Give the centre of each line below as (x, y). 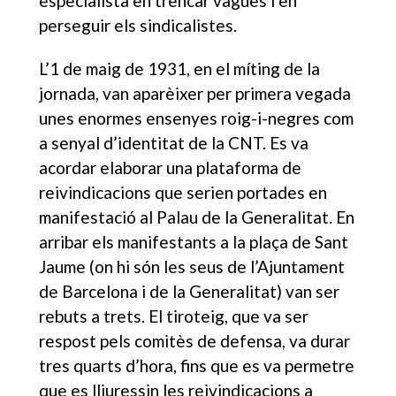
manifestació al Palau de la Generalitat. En (197, 217)
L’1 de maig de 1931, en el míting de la (180, 68)
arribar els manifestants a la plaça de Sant (194, 241)
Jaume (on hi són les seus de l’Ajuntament (192, 266)
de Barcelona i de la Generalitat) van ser (190, 291)
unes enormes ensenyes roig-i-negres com (197, 118)
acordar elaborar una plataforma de (171, 167)
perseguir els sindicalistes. (138, 25)
